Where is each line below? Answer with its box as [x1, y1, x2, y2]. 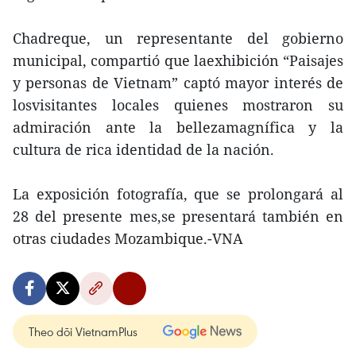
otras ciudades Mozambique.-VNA [13, 229, 243, 248]
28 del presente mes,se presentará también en [13, 207, 343, 226]
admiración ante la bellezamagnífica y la [13, 118, 343, 137]
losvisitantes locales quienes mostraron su [13, 95, 343, 114]
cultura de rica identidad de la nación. [13, 140, 274, 159]
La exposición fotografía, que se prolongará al [13, 184, 343, 203]
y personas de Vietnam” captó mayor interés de [13, 73, 343, 92]
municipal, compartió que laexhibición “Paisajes [13, 51, 343, 70]
